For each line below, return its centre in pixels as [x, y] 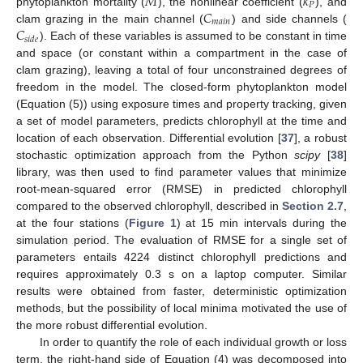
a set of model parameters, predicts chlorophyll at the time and [181, 121]
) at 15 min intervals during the [262, 223]
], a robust [320, 138]
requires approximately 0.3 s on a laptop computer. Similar [181, 274]
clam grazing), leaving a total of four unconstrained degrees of [181, 70]
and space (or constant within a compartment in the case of [181, 53]
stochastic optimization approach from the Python [156, 155]
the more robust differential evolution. [112, 325]
